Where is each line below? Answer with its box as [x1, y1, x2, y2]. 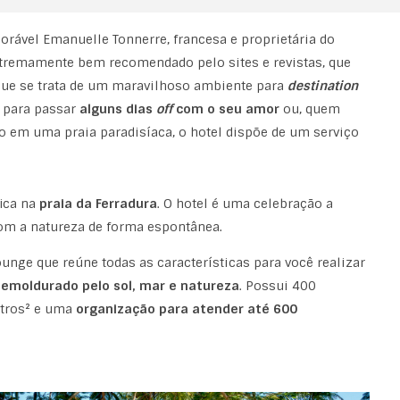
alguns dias [79, 101, 156, 118]
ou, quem [279, 101, 340, 118]
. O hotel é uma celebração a [156, 196, 333, 212]
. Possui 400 [238, 278, 316, 295]
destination [287, 78, 358, 95]
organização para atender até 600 [75, 301, 297, 318]
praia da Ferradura [38, 196, 157, 212]
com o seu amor [175, 101, 279, 118]
